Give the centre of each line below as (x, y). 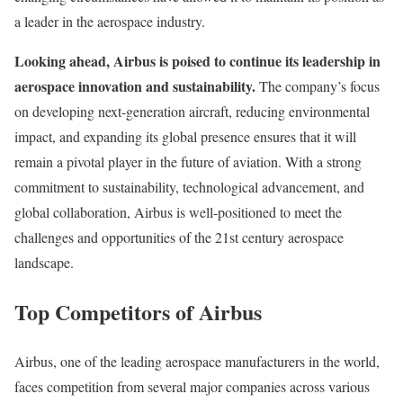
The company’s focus (318, 86)
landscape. (44, 263)
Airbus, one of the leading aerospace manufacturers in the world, (197, 361)
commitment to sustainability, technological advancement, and (189, 187)
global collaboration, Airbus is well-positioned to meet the (178, 212)
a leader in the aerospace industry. (110, 22)
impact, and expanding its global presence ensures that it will (185, 137)
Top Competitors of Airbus (138, 312)
